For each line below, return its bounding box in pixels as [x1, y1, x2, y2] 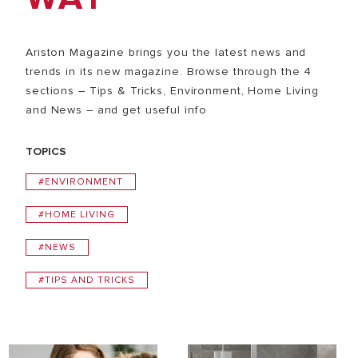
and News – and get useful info [26, 102, 207, 117]
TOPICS [26, 144, 66, 158]
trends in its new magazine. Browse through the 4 [26, 64, 312, 78]
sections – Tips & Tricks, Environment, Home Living [26, 83, 320, 97]
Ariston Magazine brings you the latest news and [26, 45, 307, 59]
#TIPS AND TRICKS [38, 273, 135, 286]
